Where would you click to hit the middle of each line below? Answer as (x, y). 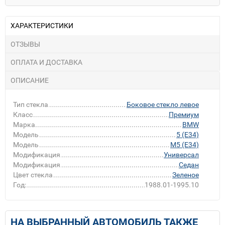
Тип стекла (31, 104)
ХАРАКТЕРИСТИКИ (42, 25)
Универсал (181, 154)
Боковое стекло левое (163, 104)
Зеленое (186, 175)
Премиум (184, 114)
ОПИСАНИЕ (30, 80)
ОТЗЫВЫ (25, 44)
